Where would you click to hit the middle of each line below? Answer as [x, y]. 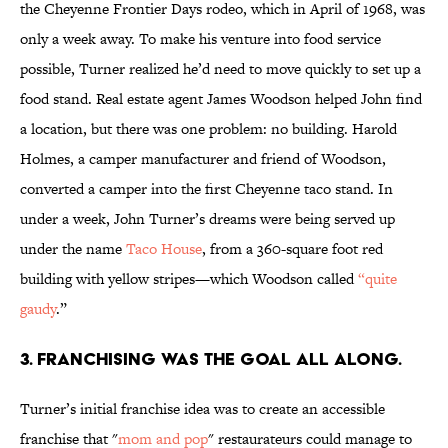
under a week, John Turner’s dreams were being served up [207, 219]
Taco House [164, 249]
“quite [377, 279]
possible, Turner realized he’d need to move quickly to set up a [220, 69]
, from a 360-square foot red [292, 249]
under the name [73, 249]
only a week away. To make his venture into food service [200, 39]
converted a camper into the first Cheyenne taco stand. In [206, 189]
